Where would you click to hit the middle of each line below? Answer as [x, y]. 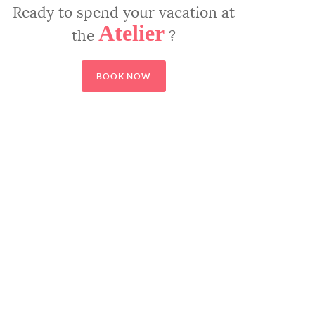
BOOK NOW [124, 76]
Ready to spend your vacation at [124, 13]
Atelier [131, 33]
